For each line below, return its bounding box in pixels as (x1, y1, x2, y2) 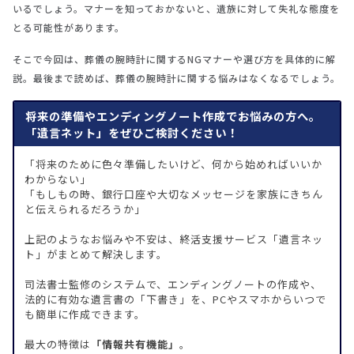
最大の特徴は (24, 337, 91, 352)
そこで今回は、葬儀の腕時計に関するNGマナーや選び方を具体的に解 (13, 52, 336, 66)
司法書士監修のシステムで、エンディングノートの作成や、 (24, 277, 322, 292)
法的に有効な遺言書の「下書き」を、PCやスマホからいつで (24, 292, 326, 307)
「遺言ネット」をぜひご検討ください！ (25, 124, 239, 141)
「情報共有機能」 (91, 337, 179, 352)
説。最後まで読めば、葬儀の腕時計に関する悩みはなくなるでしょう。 (13, 71, 341, 85)
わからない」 (24, 171, 91, 187)
